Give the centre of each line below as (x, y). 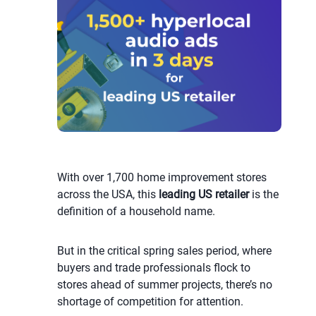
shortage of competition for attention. (150, 302)
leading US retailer (203, 195)
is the (263, 195)
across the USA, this (108, 195)
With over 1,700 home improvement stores (162, 178)
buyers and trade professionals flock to (153, 268)
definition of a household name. (136, 212)
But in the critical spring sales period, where (164, 251)
